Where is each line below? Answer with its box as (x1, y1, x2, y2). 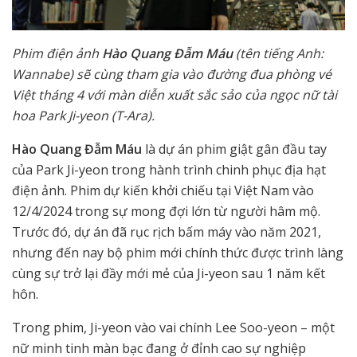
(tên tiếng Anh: (236, 44, 324, 62)
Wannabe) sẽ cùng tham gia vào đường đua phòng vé (12, 65, 331, 83)
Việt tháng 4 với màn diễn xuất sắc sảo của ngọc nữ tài (12, 85, 337, 104)
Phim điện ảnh (12, 44, 102, 62)
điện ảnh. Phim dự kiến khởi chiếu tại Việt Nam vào (12, 181, 314, 199)
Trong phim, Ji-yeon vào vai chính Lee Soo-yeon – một (12, 318, 335, 336)
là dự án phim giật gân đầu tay (142, 139, 327, 158)
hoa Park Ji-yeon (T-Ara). (12, 106, 158, 124)
